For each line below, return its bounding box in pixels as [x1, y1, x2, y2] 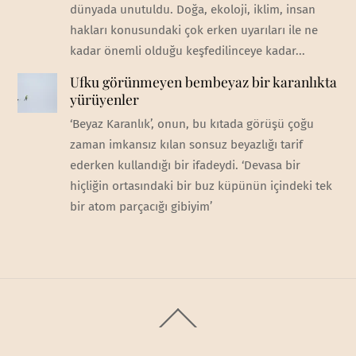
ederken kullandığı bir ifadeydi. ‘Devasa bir [69, 157, 300, 172]
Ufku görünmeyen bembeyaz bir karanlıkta [69, 72, 337, 91]
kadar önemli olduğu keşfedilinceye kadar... [69, 43, 305, 58]
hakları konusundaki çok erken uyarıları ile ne [69, 22, 318, 37]
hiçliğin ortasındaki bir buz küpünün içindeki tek [69, 178, 332, 193]
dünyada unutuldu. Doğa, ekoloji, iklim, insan [69, 2, 315, 17]
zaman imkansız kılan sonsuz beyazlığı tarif [69, 137, 303, 152]
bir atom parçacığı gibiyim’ [69, 199, 212, 214]
